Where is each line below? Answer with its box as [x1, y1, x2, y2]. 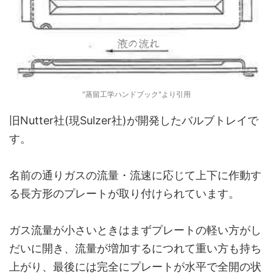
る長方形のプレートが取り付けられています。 [9, 187, 239, 200]
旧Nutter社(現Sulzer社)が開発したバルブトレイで [9, 114, 258, 127]
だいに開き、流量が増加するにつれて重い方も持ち [9, 242, 261, 255]
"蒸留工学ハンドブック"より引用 [82, 90, 191, 99]
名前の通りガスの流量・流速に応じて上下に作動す [9, 169, 261, 182]
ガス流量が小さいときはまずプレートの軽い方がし [9, 224, 261, 236]
